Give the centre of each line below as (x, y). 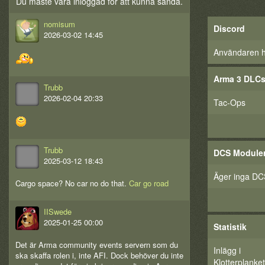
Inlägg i (227, 250)
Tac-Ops (230, 102)
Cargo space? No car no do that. (72, 183)
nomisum (59, 24)
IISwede (58, 212)
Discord (229, 28)
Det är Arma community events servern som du (97, 245)
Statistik (230, 227)
